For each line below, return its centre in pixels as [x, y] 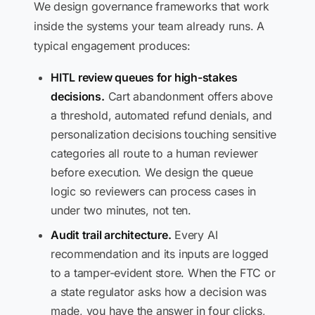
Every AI [194, 235]
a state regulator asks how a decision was [159, 292]
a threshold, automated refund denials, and [161, 115]
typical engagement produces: [112, 46]
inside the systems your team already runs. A [149, 26]
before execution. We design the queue [152, 172]
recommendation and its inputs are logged [160, 254]
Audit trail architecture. [111, 235]
